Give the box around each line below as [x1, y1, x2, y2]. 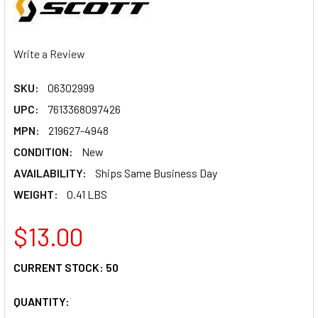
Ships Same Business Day [95, 165, 217, 180]
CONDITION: [13, 144, 73, 158]
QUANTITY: [13, 294, 70, 308]
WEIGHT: [13, 187, 58, 201]
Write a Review [13, 46, 85, 60]
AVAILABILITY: [13, 165, 87, 180]
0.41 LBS [67, 187, 107, 201]
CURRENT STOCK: [13, 260, 106, 274]
